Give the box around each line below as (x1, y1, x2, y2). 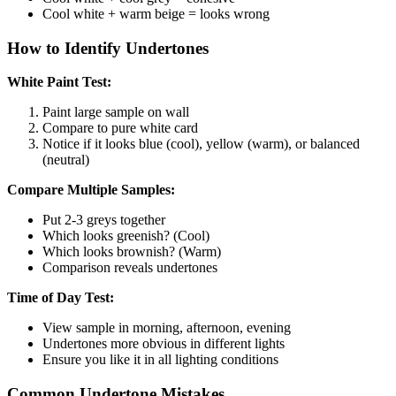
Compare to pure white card (42, 120, 198, 136)
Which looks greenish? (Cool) (42, 228, 209, 244)
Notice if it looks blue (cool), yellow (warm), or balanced (42, 136, 360, 152)
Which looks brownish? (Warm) (42, 244, 221, 260)
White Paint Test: (7, 74, 111, 90)
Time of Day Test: (7, 290, 114, 306)
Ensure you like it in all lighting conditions (42, 352, 278, 368)
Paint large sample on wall (42, 104, 189, 120)
